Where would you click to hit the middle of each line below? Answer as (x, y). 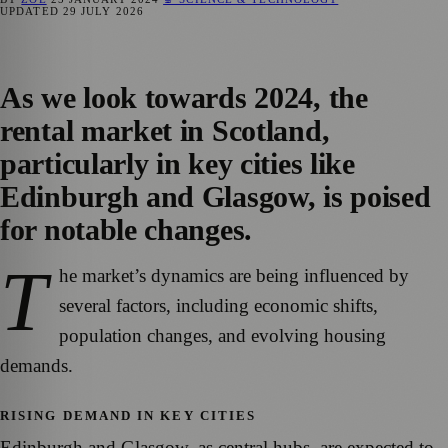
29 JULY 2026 (103, 10)
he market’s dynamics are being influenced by (234, 275)
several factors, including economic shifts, (218, 305)
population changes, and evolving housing (222, 335)
